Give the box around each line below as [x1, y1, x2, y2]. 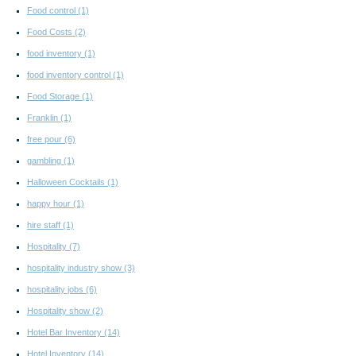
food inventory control [27, 70, 113, 80]
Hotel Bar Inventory [27, 327, 104, 338]
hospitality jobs [27, 284, 86, 295]
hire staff [27, 220, 63, 230]
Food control [27, 6, 78, 16]
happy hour [27, 199, 73, 209]
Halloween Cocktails [27, 177, 107, 188]
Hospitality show [27, 306, 92, 316]
